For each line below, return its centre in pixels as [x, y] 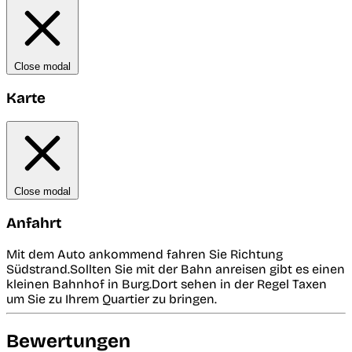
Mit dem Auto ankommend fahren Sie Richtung [145, 254]
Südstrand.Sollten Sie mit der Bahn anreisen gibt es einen [176, 269]
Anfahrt [34, 224]
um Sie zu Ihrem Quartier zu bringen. [112, 299]
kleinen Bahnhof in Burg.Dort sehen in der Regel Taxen [167, 284]
